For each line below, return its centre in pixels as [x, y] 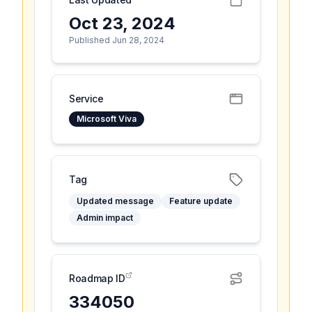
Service [86, 99]
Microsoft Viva [107, 119]
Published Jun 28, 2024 [117, 40]
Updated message [115, 201]
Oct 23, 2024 [122, 23]
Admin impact [105, 218]
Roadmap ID [97, 278]
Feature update [201, 201]
